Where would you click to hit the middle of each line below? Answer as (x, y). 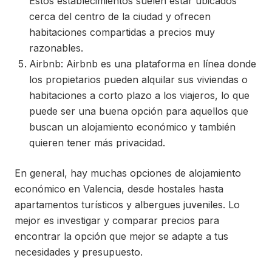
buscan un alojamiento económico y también (132, 127)
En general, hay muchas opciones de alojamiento (128, 173)
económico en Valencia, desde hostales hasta (119, 189)
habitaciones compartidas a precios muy (122, 32)
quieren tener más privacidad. (97, 143)
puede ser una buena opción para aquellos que (139, 111)
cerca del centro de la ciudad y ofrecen (120, 17)
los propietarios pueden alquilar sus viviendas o (138, 80)
